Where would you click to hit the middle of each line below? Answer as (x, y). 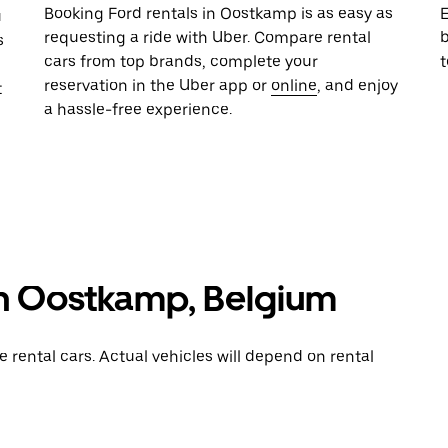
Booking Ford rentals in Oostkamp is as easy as (218, 13)
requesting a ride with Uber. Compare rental (207, 37)
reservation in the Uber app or (157, 85)
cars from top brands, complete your (181, 61)
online (294, 85)
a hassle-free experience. (138, 109)
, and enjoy (357, 85)
